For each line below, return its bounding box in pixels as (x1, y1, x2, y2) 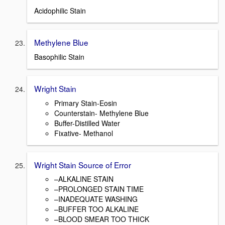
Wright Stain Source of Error (34, 159, 131, 170)
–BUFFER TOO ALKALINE (54, 204, 139, 214)
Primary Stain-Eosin (54, 97, 117, 108)
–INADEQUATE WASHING (54, 194, 138, 204)
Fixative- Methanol (54, 128, 113, 138)
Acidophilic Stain (34, 6, 86, 16)
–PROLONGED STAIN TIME (54, 184, 144, 194)
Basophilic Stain (34, 51, 84, 62)
